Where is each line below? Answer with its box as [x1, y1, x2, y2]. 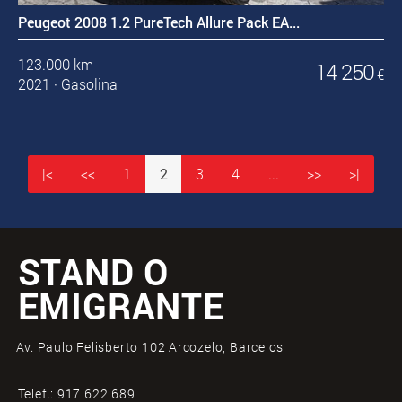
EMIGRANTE [17, 282, 224, 330]
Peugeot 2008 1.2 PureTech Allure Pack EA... [17, 13, 300, 31]
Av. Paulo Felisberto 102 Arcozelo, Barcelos [15, 337, 284, 355]
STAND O [17, 248, 170, 296]
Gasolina [60, 74, 118, 93]
